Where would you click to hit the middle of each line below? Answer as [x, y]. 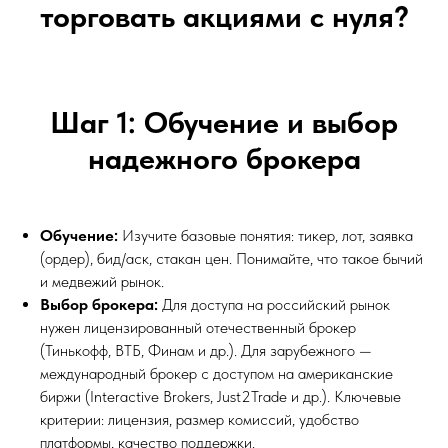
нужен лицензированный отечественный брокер [198, 327]
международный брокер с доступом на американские [216, 373]
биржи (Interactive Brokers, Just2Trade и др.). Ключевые [220, 396]
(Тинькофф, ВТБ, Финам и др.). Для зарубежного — [206, 350]
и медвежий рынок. [102, 281]
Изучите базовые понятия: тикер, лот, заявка [265, 235]
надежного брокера [224, 157]
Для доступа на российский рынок [274, 304]
